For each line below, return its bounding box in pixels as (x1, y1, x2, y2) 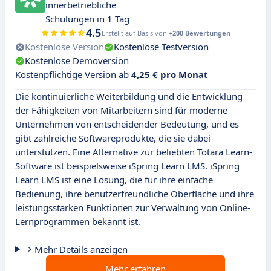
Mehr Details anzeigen (34, 243, 128, 256)
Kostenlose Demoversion (25, 54, 129, 67)
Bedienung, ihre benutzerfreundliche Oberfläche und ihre (15, 188, 254, 200)
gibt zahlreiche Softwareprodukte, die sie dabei (15, 132, 211, 145)
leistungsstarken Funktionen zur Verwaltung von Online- (15, 201, 250, 214)
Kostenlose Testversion (114, 41, 209, 53)
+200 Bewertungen (169, 28, 230, 38)
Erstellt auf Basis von (102, 28, 169, 38)
